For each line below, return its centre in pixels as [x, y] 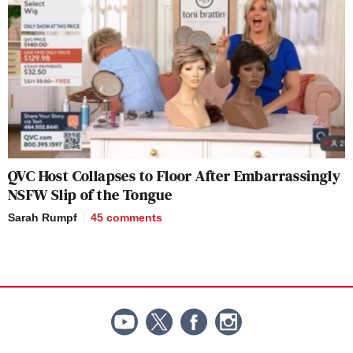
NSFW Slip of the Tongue [90, 195]
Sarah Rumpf [43, 218]
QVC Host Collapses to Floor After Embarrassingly [175, 176]
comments [134, 218]
